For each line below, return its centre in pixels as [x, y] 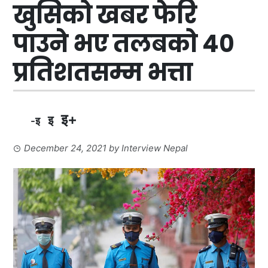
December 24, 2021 [66, 148]
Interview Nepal [155, 148]
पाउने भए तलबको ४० [124, 44]
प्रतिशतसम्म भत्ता [103, 73]
